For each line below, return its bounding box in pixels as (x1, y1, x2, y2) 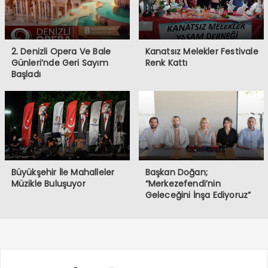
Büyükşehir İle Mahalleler (11, 166, 115, 178)
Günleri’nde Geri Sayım (11, 56, 108, 69)
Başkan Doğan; (145, 166, 208, 178)
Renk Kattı (145, 56, 188, 69)
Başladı (11, 68, 41, 80)
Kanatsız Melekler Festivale (145, 45, 258, 57)
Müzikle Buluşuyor (11, 177, 86, 190)
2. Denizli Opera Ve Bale (11, 45, 111, 57)
